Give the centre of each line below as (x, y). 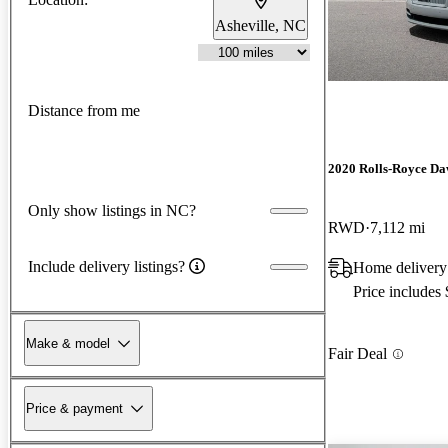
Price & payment (74, 408)
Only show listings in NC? (112, 210)
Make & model (68, 343)
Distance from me (84, 111)
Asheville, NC (260, 25)
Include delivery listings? (106, 266)
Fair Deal (357, 354)
